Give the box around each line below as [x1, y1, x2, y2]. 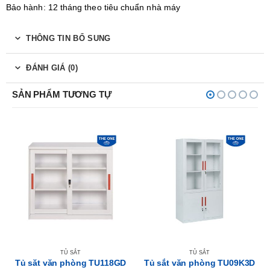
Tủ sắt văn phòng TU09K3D [143, 258, 256, 268]
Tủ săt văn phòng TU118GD [14, 258, 127, 268]
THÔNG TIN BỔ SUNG [26, 34, 111, 43]
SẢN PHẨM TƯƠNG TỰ [12, 90, 111, 100]
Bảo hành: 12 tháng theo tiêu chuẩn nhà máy [6, 2, 180, 13]
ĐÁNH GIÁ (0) [26, 63, 78, 73]
